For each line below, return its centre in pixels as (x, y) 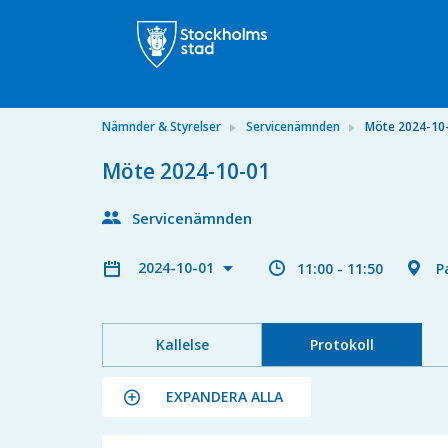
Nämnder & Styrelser (161, 126)
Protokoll (341, 344)
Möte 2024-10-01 (186, 171)
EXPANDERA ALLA (224, 396)
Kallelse (182, 344)
